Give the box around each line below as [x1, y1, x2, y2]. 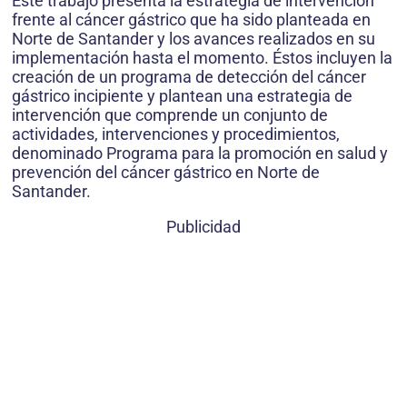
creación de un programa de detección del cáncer [12, 67, 366, 87]
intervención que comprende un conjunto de [12, 105, 328, 125]
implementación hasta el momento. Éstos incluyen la [12, 48, 392, 68]
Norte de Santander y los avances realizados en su [12, 29, 375, 49]
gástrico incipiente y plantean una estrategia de [12, 86, 352, 106]
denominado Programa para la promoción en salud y [12, 144, 388, 164]
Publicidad [166, 217, 241, 237]
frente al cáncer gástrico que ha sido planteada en [12, 10, 371, 30]
